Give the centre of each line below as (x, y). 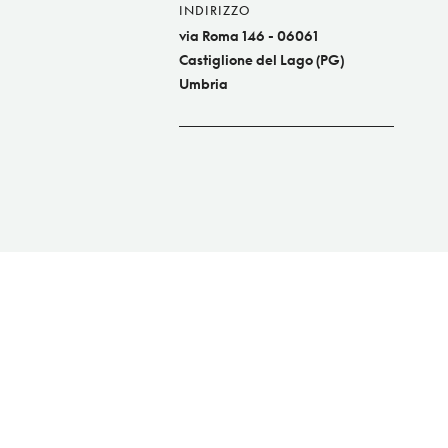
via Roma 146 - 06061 (248, 36)
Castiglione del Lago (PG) (261, 60)
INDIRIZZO (214, 11)
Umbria (203, 84)
